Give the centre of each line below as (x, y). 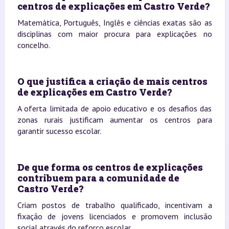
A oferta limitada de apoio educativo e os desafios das (114, 108)
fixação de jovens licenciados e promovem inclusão (114, 216)
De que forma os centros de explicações (110, 167)
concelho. (33, 45)
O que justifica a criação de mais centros (112, 81)
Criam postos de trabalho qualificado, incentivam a (114, 205)
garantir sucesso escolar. (59, 131)
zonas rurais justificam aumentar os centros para (114, 119)
